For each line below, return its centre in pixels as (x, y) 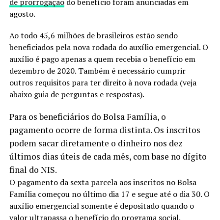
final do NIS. (33, 169)
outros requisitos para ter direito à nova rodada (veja (103, 82)
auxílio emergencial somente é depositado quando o (101, 206)
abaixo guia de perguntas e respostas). (77, 94)
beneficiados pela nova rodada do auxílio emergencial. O (109, 47)
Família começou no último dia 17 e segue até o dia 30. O (109, 194)
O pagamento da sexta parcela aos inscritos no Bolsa (103, 182)
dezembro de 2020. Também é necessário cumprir (97, 70)
